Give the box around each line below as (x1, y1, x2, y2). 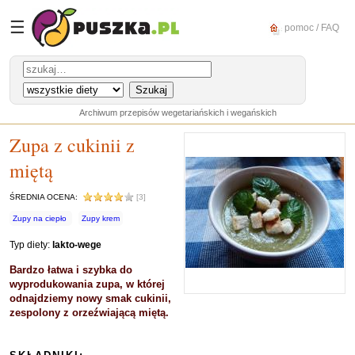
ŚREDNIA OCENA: (10, 193, 82, 201)
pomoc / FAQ (282, 21, 339, 33)
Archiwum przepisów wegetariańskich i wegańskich (78, 108, 277, 117)
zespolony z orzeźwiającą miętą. (10, 307, 169, 319)
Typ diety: (10, 239, 52, 250)
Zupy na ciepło (13, 214, 67, 223)
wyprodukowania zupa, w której (10, 278, 165, 290)
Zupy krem (82, 214, 120, 223)
